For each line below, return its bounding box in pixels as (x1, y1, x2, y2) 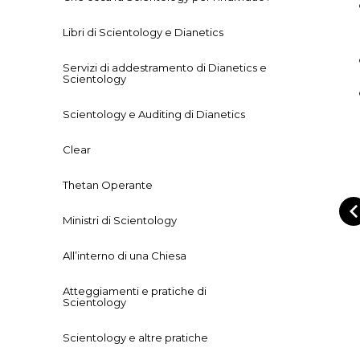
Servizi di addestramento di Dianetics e (63, 61, 267, 75)
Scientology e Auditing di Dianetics (63, 108, 245, 121)
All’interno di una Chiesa (63, 249, 186, 263)
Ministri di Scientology (63, 214, 177, 227)
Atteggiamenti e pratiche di (63, 284, 207, 298)
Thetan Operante (63, 178, 153, 192)
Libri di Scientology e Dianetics (63, 26, 223, 39)
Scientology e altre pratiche (63, 331, 208, 345)
